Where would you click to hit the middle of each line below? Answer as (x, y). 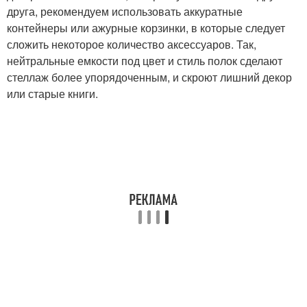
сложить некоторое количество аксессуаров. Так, (132, 44)
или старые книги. (52, 93)
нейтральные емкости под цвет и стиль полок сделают (145, 60)
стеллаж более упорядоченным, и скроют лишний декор (149, 77)
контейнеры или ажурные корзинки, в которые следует (146, 27)
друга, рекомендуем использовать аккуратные (125, 11)
